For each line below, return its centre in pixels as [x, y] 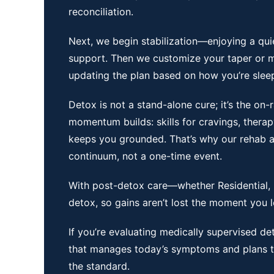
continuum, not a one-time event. [147, 156]
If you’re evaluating [113, 232]
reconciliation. [102, 12]
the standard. [99, 266]
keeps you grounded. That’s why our [154, 139]
